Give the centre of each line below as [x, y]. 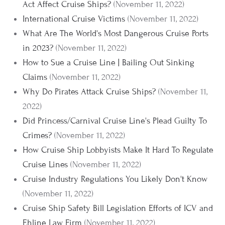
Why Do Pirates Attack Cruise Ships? [89, 92]
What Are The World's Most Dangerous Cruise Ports [116, 33]
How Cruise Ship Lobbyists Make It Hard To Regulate [118, 150]
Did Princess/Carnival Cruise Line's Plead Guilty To [115, 121]
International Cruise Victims [74, 19]
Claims [35, 77]
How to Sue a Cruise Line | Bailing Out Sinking [108, 63]
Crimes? [37, 135]
